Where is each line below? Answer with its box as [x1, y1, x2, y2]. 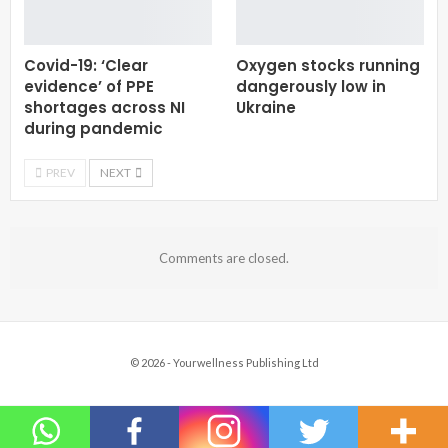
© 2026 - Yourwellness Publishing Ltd [129, 356, 319, 370]
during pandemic [24, 117, 163, 139]
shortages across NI [24, 96, 185, 118]
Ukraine [236, 96, 296, 118]
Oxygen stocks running [236, 54, 420, 76]
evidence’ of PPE [24, 75, 154, 97]
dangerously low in [236, 75, 386, 97]
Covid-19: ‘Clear [24, 54, 148, 76]
